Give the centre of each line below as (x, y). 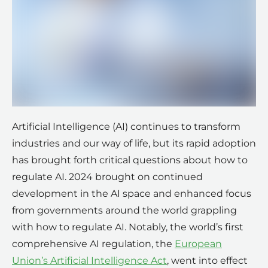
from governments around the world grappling (124, 211)
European (198, 244)
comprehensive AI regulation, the (93, 244)
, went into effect (207, 261)
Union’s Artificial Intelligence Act (89, 261)
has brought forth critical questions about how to (130, 160)
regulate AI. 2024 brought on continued (107, 177)
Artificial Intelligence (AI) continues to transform (126, 127)
